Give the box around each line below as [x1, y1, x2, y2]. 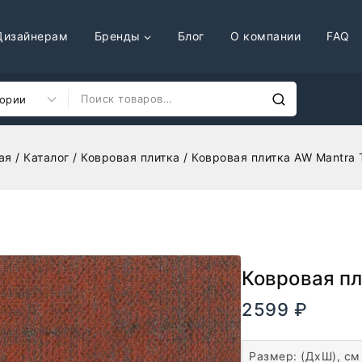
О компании [230, 29, 301, 43]
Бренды [94, 29, 141, 43]
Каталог [23, 150, 69, 164]
